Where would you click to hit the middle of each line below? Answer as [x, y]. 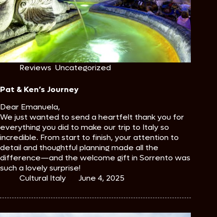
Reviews [35, 68]
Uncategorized [83, 68]
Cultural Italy [43, 178]
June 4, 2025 [101, 178]
